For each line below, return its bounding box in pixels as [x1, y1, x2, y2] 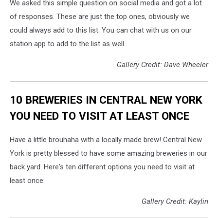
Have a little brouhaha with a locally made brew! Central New [10, 135, 202, 145]
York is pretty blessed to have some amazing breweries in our [10, 149, 207, 158]
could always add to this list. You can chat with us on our [10, 26, 192, 35]
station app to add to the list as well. [10, 39, 126, 49]
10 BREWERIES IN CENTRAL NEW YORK [10, 93, 202, 106]
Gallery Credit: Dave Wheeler [117, 60, 208, 70]
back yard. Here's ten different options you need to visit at [10, 163, 195, 172]
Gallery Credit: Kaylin [142, 197, 208, 206]
